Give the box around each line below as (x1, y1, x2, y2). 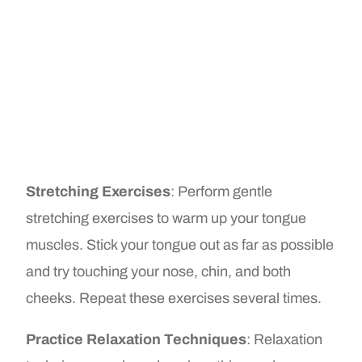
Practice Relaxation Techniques (26, 331, 247, 348)
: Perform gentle (170, 183, 273, 200)
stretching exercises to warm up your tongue (26, 210, 307, 227)
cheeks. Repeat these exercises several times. (26, 290, 322, 307)
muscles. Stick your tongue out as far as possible (26, 237, 335, 254)
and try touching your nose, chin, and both (26, 263, 292, 280)
